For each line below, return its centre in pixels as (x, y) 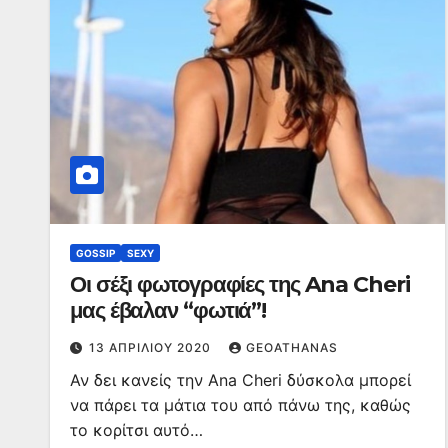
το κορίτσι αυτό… (136, 430)
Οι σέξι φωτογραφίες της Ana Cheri (240, 284)
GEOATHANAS (292, 347)
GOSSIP (95, 253)
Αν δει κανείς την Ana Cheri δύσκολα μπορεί (240, 380)
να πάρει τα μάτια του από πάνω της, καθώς (240, 405)
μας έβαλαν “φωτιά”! (168, 310)
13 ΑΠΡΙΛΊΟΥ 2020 (152, 347)
